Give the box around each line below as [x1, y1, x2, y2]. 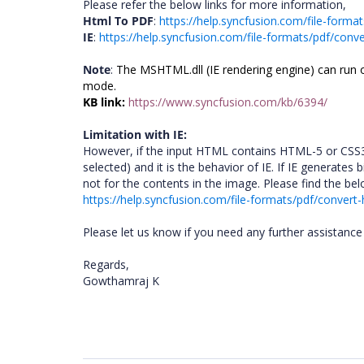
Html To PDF [83, 13, 154, 28]
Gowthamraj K [83, 273, 162, 288]
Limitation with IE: [83, 127, 187, 142]
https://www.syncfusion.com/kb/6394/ [128, 94, 327, 110]
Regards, [83, 257, 132, 272]
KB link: [83, 94, 125, 110]
